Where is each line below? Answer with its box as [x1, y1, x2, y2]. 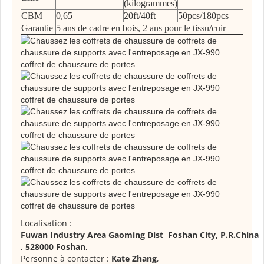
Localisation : [21, 217, 72, 229]
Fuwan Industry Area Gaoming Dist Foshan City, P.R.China [21, 229, 259, 241]
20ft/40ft [124, 11, 156, 21]
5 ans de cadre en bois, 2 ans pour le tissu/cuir [56, 23, 226, 34]
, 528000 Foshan [21, 241, 85, 253]
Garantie [21, 23, 53, 34]
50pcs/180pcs [178, 11, 229, 21]
